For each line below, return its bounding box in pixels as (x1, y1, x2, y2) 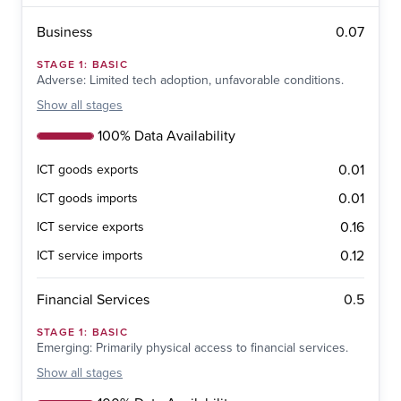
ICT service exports (37, 219, 144, 235)
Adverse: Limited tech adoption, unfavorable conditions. (37, 73, 344, 89)
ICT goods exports (37, 162, 139, 178)
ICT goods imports (37, 191, 138, 207)
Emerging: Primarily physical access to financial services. (37, 340, 348, 356)
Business (37, 23, 92, 42)
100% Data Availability (98, 127, 235, 146)
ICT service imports (37, 248, 143, 264)
